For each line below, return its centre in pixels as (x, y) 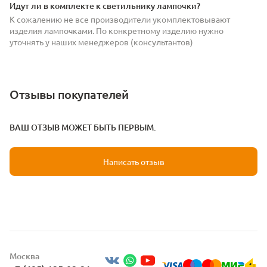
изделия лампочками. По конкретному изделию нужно (117, 30)
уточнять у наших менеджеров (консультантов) (101, 41)
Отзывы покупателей (69, 94)
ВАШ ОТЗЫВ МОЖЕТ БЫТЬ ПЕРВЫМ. (83, 127)
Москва (24, 256)
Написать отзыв (133, 161)
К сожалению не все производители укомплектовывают (120, 19)
